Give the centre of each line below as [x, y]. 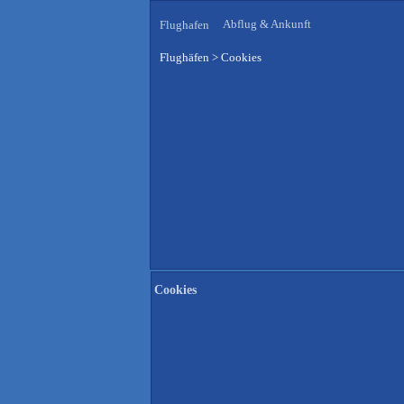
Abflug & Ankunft [267, 24]
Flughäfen [184, 57]
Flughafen [184, 24]
